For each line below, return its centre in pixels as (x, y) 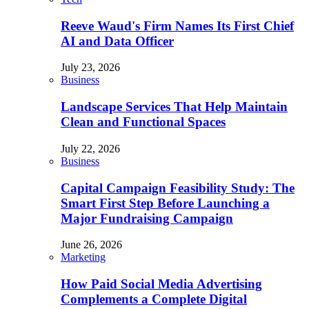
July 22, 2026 (90, 148)
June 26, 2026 (91, 245)
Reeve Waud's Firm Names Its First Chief (177, 26)
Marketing (83, 257)
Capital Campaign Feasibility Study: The (178, 188)
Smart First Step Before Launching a (165, 203)
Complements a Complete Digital (154, 299)
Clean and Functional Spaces (143, 122)
